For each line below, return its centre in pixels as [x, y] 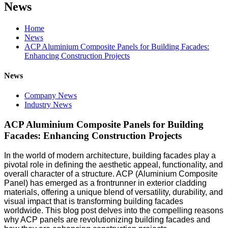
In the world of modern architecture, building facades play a [110, 155]
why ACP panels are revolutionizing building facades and [107, 219]
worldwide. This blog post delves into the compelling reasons [114, 210]
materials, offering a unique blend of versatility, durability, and [113, 192]
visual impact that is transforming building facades [94, 201]
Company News [51, 96]
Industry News [48, 105]
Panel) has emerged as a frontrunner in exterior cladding [105, 183]
